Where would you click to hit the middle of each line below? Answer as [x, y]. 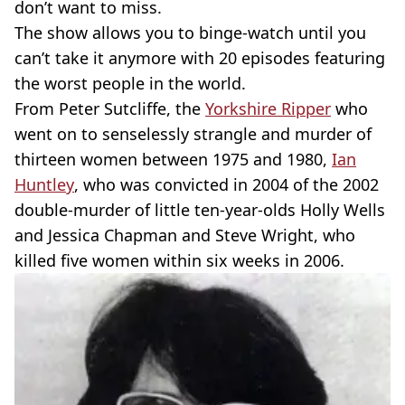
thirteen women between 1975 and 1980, [173, 159]
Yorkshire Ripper [268, 108]
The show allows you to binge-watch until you [190, 33]
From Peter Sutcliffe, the [110, 108]
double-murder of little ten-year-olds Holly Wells [200, 210]
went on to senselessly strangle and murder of [193, 134]
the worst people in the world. [130, 83]
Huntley [44, 184]
